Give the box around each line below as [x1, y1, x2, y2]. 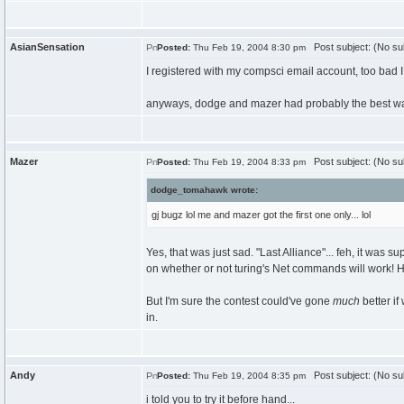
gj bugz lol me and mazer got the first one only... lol [151, 209, 371, 220]
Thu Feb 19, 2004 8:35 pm [190, 371, 306, 381]
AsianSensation [10, 41, 85, 52]
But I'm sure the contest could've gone [146, 295, 333, 308]
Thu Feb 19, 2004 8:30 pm [190, 42, 306, 52]
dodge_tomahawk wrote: [151, 185, 258, 195]
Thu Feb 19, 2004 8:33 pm [190, 157, 306, 167]
